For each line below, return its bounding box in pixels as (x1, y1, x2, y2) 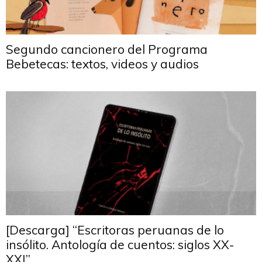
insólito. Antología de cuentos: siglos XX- (6, 236, 235, 252)
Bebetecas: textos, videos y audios (6, 56, 199, 72)
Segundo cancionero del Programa (6, 42, 208, 57)
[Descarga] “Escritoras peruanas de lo (6, 222, 224, 237)
